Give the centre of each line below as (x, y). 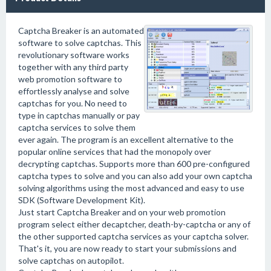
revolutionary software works (74, 55)
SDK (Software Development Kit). (82, 200)
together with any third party (73, 67)
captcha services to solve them (77, 127)
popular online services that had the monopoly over (115, 152)
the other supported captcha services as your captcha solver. (133, 236)
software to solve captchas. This (80, 43)
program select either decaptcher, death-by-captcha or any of (134, 224)
